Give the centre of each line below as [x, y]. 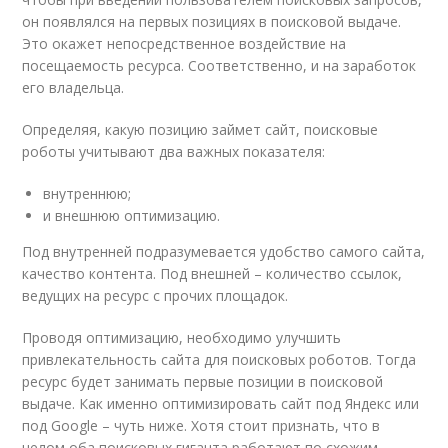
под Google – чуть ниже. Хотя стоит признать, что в [201, 425]
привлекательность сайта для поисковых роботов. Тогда [219, 359]
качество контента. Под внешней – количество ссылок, [212, 273]
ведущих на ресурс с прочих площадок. [155, 295]
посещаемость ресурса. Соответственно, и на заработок [219, 65]
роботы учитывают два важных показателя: [174, 151]
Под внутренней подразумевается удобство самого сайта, [224, 251]
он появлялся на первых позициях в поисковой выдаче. [212, 21]
